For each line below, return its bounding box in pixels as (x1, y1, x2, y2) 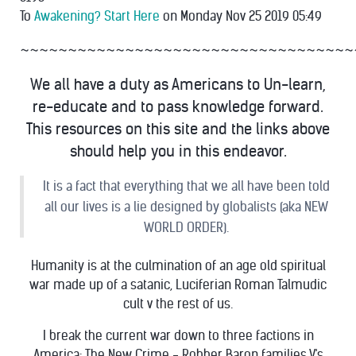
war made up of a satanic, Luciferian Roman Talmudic (29, 277, 327, 292)
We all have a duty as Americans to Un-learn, (30, 75, 326, 94)
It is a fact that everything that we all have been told (42, 179, 330, 194)
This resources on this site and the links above (26, 120, 330, 138)
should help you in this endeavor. (69, 142, 287, 161)
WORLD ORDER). (143, 220, 229, 235)
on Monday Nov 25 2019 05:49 (160, 9, 322, 24)
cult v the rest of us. (123, 296, 233, 311)
